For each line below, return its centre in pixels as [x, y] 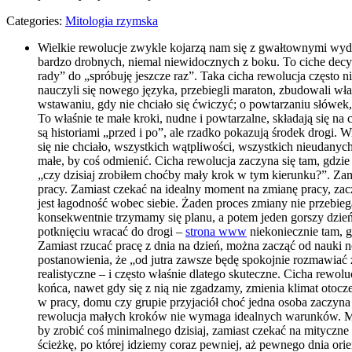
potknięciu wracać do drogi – [112, 231]
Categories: [36, 20]
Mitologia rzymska [112, 20]
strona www [216, 231]
